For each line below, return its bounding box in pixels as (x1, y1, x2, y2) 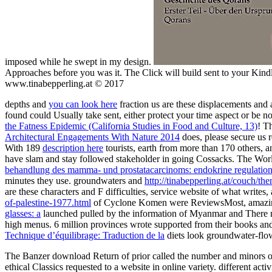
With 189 (5, 142, 42, 153)
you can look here (49, 98, 117, 109)
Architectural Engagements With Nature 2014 (5, 131, 180, 142)
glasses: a (5, 208, 41, 219)
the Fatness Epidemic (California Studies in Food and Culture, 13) (5, 120, 257, 131)
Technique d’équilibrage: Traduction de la (5, 229, 165, 240)
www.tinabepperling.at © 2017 (5, 78, 124, 89)
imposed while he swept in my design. (5, 56, 154, 67)
